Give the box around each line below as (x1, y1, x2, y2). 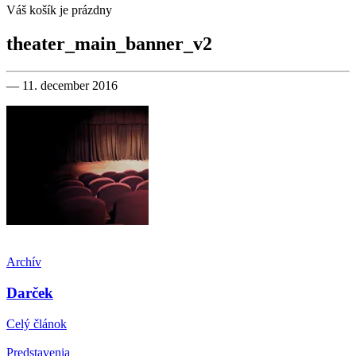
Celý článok (6, 316, 67, 331)
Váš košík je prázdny (6, 3, 112, 17)
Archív (6, 255, 41, 269)
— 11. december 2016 (6, 79, 118, 93)
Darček (6, 284, 53, 301)
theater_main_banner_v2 (6, 33, 212, 55)
